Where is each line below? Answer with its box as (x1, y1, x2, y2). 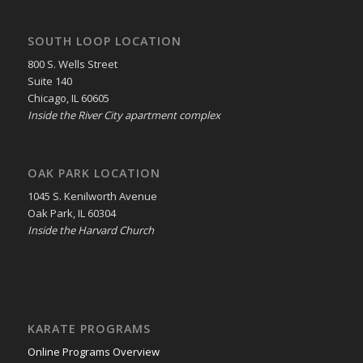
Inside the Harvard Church (27, 223, 154, 238)
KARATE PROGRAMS (27, 321, 151, 337)
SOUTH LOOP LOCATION (27, 32, 181, 49)
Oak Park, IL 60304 (27, 206, 116, 221)
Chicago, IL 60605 (27, 90, 109, 105)
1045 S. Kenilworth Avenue (27, 189, 157, 204)
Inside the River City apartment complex (27, 107, 220, 122)
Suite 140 (27, 73, 72, 88)
